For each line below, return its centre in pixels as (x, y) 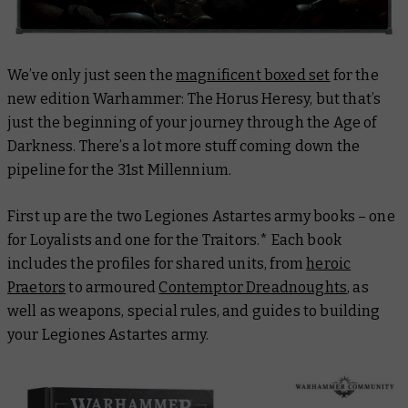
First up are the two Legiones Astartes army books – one (201, 217)
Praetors (37, 288)
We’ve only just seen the (92, 76)
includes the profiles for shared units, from (157, 264)
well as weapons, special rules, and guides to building (194, 311)
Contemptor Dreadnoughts (253, 288)
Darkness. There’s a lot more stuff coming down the (184, 147)
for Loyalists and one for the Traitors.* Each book (175, 240)
